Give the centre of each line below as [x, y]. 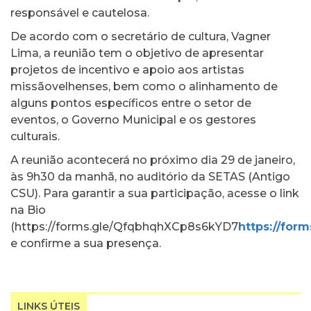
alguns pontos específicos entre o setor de [131, 103]
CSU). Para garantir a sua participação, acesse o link [155, 193]
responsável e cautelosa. [80, 12]
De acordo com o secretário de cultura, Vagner [141, 36]
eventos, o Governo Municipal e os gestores [133, 119]
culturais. [35, 136]
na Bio [28, 210]
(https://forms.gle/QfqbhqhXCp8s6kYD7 [124, 226]
